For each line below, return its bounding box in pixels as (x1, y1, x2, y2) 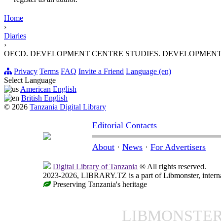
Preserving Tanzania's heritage (51, 180, 147, 189)
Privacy (14, 67, 37, 76)
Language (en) (126, 67, 171, 76)
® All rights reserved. (138, 162, 206, 171)
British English (21, 94, 68, 103)
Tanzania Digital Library (30, 103, 106, 111)
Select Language (4, 76, 56, 85)
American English (20, 85, 76, 94)
